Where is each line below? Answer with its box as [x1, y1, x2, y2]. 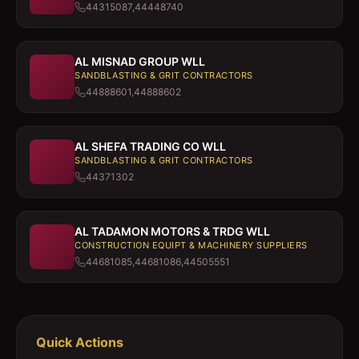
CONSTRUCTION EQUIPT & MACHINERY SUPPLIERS [75, 240, 308, 251]
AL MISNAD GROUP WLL [75, 54, 205, 68]
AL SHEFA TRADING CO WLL [75, 139, 226, 153]
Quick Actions [36, 334, 123, 350]
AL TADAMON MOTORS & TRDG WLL [75, 224, 270, 238]
